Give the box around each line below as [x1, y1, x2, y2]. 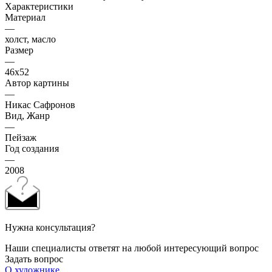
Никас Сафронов [5, 99, 75, 110]
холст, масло [5, 33, 56, 44]
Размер [5, 44, 33, 55]
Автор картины [5, 77, 69, 88]
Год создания [5, 143, 59, 154]
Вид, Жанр [5, 110, 50, 121]
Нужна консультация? [5, 222, 95, 233]
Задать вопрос [5, 253, 63, 264]
